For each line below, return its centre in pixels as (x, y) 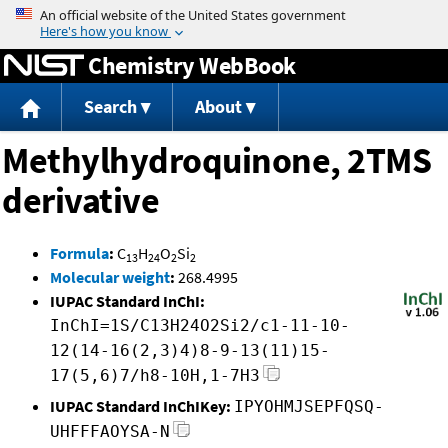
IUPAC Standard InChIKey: (140, 406)
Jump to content (224, 14)
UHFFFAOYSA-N (110, 432)
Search (110, 107)
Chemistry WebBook (192, 65)
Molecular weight (110, 277)
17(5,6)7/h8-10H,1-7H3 (155, 376)
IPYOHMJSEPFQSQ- (309, 407)
